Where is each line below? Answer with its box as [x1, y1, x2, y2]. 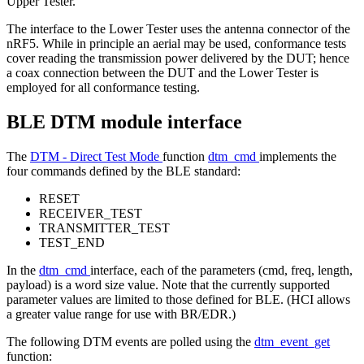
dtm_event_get [254, 334, 330, 349]
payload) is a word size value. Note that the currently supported [6, 277, 330, 292]
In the [6, 262, 39, 277]
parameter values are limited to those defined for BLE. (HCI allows [6, 292, 350, 306]
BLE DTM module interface [6, 110, 242, 132]
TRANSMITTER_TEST [39, 220, 170, 235]
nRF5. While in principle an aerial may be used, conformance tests [6, 36, 346, 50]
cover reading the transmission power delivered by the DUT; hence [6, 50, 349, 65]
